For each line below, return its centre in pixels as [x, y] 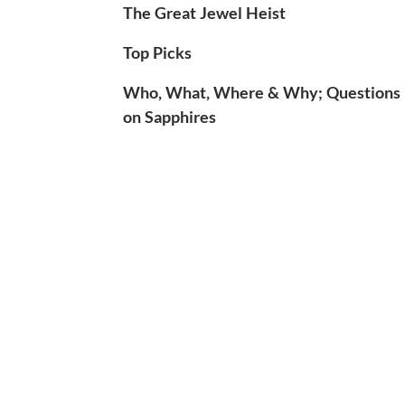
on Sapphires [170, 116]
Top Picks [157, 52]
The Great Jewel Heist [204, 12]
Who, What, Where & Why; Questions [262, 92]
